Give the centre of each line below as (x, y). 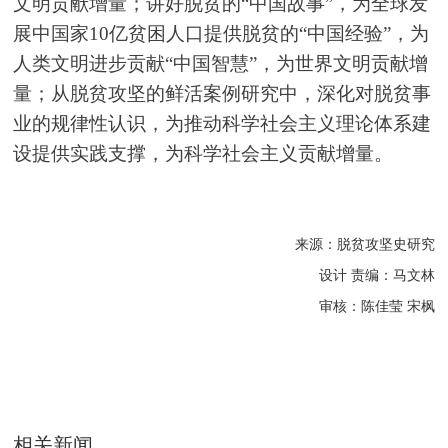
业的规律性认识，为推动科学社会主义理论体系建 (222, 123)
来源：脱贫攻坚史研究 (364, 244)
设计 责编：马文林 (376, 275)
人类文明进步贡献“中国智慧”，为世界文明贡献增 (221, 63)
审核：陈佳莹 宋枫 (376, 306)
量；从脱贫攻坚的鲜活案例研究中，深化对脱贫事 (222, 93)
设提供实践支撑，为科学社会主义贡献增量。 (203, 153)
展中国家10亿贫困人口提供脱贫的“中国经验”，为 (221, 33)
